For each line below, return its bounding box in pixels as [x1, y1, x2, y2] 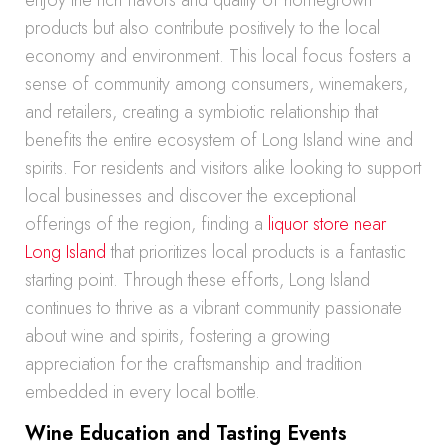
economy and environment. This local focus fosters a [25, 43, 411, 69]
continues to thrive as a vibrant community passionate [25, 295, 402, 321]
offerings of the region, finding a [25, 211, 268, 237]
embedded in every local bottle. [25, 379, 260, 405]
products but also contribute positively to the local [25, 15, 380, 41]
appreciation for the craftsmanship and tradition [25, 351, 362, 377]
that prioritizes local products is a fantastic [106, 239, 406, 265]
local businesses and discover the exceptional [25, 183, 356, 209]
